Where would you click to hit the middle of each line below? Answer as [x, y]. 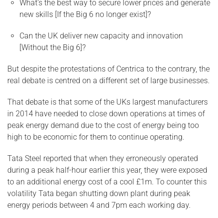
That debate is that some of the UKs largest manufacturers [108, 102]
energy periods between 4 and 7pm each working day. [99, 205]
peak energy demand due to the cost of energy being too [103, 125]
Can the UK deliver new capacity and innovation [101, 36]
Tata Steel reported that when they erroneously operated [103, 158]
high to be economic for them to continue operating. [96, 137]
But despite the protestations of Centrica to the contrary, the [109, 69]
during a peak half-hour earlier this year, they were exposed [107, 170]
